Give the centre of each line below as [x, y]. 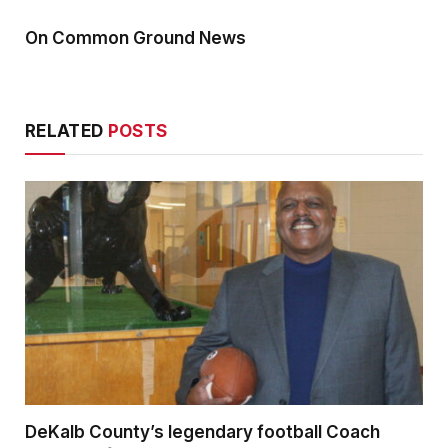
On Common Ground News [135, 38]
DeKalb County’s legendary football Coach [202, 432]
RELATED [66, 131]
